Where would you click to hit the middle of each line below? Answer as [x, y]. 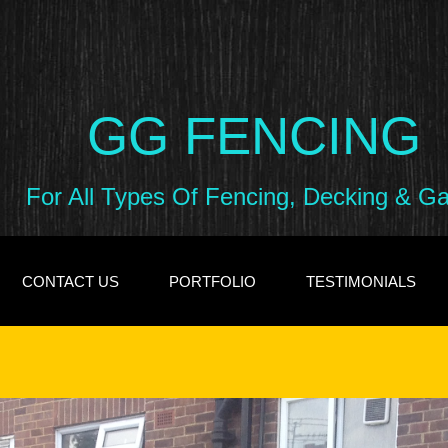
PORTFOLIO [212, 281]
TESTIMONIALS [360, 281]
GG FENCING [254, 135]
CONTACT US [70, 281]
